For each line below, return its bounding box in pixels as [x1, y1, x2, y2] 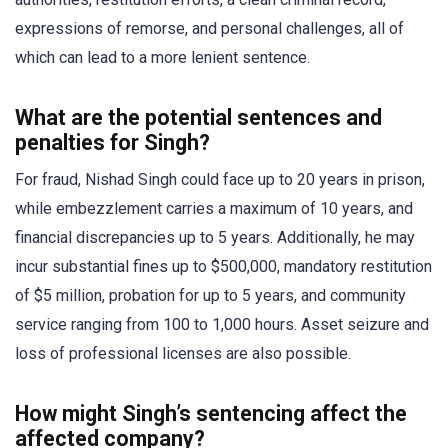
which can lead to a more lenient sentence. [15, 47, 310, 67]
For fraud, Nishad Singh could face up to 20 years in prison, [15, 169, 425, 189]
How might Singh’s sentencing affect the [15, 401, 407, 427]
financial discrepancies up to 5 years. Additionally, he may [15, 227, 415, 247]
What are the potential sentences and [15, 104, 382, 130]
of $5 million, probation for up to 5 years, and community [15, 285, 406, 305]
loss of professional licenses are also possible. [15, 343, 351, 363]
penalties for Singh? [15, 129, 210, 155]
